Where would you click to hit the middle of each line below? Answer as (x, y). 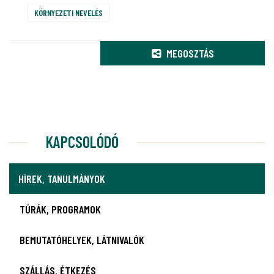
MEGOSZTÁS (189, 53)
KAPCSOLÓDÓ (82, 142)
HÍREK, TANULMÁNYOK (62, 179)
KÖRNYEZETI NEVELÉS (68, 13)
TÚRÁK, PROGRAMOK (60, 209)
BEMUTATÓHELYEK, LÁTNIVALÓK (82, 240)
